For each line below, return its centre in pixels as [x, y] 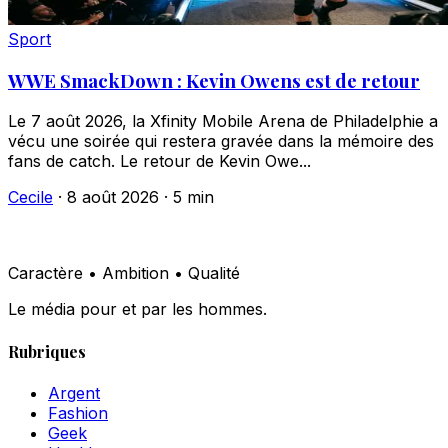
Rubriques [47, 351]
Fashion [78, 412]
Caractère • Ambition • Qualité [124, 273]
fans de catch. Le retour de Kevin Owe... [159, 161]
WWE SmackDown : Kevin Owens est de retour [214, 80]
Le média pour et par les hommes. [137, 309]
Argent [74, 392]
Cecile [30, 197]
